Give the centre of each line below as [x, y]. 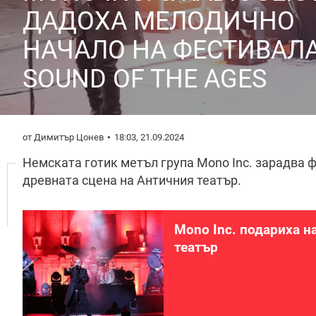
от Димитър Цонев [63, 137]
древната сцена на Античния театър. [132, 180]
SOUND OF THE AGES [145, 79]
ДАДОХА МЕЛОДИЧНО [159, 21]
